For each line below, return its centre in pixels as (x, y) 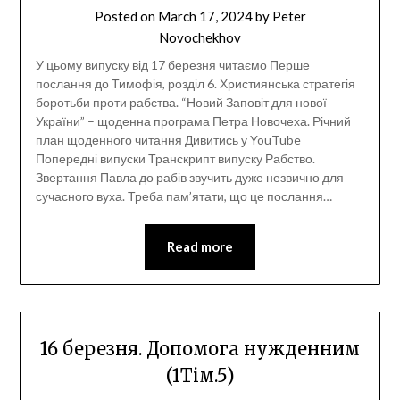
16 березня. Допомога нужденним (200, 349)
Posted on (126, 17)
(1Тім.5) (200, 376)
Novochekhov (200, 38)
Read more (200, 247)
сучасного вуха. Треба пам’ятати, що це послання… (183, 196)
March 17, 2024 (205, 17)
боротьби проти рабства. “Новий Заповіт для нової (181, 103)
